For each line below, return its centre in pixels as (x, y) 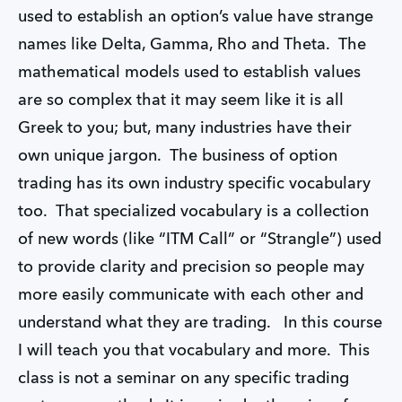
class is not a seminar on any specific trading (184, 379)
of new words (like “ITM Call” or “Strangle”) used (200, 240)
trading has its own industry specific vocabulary (194, 184)
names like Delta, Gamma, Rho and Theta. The (192, 45)
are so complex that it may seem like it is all (181, 100)
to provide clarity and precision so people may (191, 267)
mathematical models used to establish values (189, 73)
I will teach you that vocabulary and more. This (194, 351)
